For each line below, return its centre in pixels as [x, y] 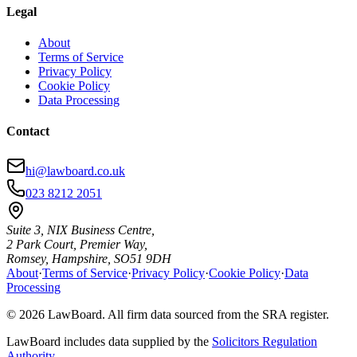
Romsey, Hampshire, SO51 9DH [89, 258]
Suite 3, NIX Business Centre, [80, 229]
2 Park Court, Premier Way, [77, 244]
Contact [28, 131]
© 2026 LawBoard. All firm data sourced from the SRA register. [168, 314]
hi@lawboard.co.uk [75, 171]
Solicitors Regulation [265, 341]
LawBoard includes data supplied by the [108, 341]
